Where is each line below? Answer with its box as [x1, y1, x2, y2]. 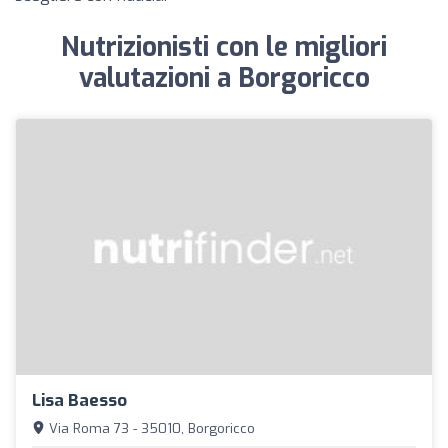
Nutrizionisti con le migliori [61, 30, 387, 65]
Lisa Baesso [32, 388, 127, 412]
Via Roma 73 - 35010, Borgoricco [45, 419, 255, 437]
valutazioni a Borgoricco [78, 61, 370, 96]
